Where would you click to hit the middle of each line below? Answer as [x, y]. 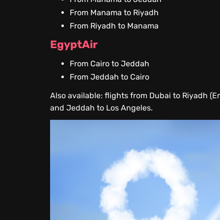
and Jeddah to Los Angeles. [102, 108]
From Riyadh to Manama [114, 26]
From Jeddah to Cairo [110, 77]
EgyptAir [74, 44]
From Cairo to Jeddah [110, 64]
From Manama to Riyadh [114, 13]
